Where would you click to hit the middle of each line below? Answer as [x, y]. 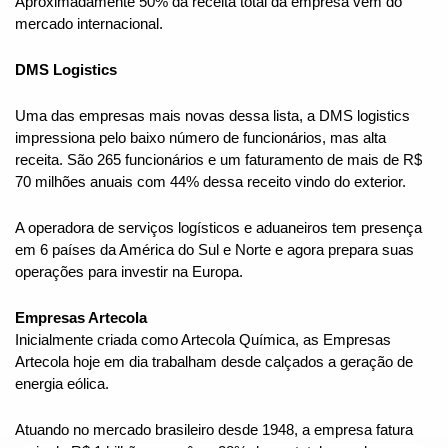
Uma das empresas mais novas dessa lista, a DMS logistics [212, 116]
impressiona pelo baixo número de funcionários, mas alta [200, 138]
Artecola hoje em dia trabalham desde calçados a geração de [214, 362]
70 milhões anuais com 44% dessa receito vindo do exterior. [210, 182]
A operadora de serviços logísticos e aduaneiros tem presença [218, 228]
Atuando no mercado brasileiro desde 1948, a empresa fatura [214, 430]
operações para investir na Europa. [129, 272]
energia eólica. [62, 384]
